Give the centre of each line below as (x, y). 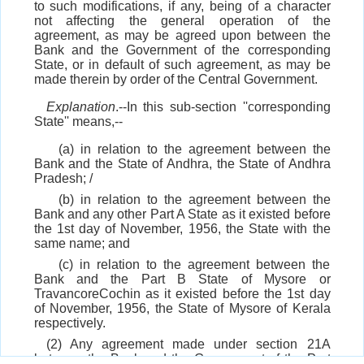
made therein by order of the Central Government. (175, 80)
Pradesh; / (63, 179)
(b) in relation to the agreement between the (194, 200)
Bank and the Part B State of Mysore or (182, 279)
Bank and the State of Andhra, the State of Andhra (182, 164)
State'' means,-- (78, 122)
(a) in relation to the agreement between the (194, 149)
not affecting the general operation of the (182, 21)
